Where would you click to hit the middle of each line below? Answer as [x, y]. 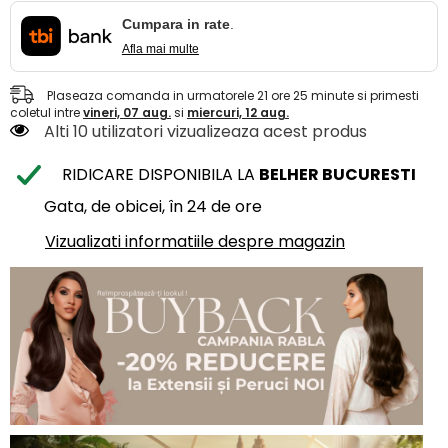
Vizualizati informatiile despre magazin [195, 241]
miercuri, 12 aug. [238, 112]
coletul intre [46, 112]
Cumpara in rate [175, 23]
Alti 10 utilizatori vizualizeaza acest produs [205, 131]
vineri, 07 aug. [127, 112]
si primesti [386, 95]
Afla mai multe [160, 48]
